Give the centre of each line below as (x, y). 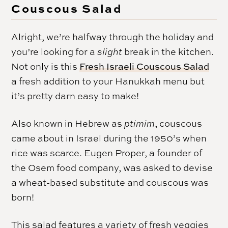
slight (110, 51)
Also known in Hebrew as (68, 123)
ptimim (140, 123)
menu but (183, 81)
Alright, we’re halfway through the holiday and (113, 36)
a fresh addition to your (63, 81)
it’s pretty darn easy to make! (75, 95)
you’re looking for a (54, 51)
